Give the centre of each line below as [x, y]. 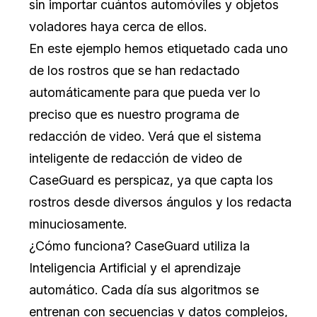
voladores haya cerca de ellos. [118, 26]
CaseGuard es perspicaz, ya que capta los [151, 180]
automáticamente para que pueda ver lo [145, 92]
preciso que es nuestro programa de [134, 114]
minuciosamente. [78, 224]
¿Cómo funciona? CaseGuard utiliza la [139, 246]
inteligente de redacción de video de [136, 158]
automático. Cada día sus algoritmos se [144, 289]
